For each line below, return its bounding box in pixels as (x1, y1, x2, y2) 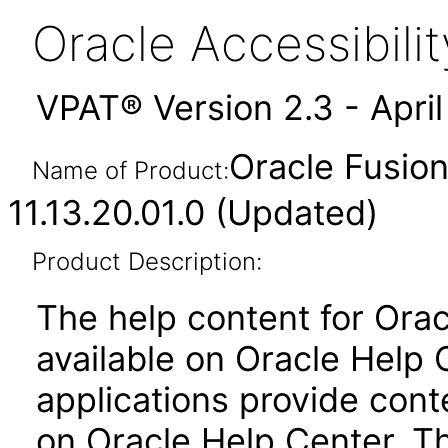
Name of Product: (31, 156, 229, 185)
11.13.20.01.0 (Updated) (8, 192, 378, 233)
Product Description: (31, 247, 262, 276)
